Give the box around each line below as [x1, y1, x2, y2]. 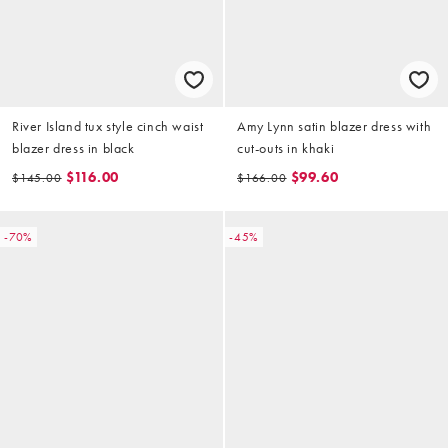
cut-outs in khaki [237, 138, 335, 157]
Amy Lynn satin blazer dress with [237, 116, 432, 135]
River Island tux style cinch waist [12, 116, 204, 135]
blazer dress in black [12, 138, 135, 157]
